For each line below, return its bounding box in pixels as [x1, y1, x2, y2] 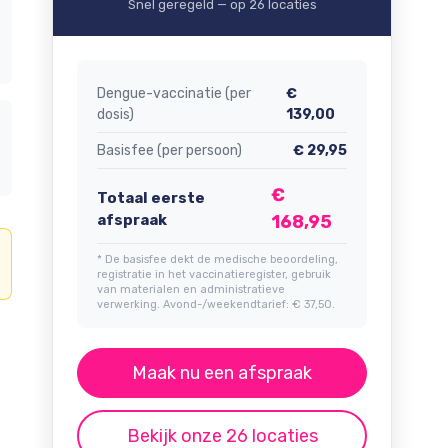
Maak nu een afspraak [132, 362, 312, 384]
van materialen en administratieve [97, 283, 285, 296]
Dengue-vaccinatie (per [97, 85, 251, 102]
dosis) [97, 106, 134, 123]
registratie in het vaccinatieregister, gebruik [97, 268, 331, 281]
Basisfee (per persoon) [97, 142, 242, 159]
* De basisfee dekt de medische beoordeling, [97, 253, 338, 266]
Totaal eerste [97, 189, 205, 207]
